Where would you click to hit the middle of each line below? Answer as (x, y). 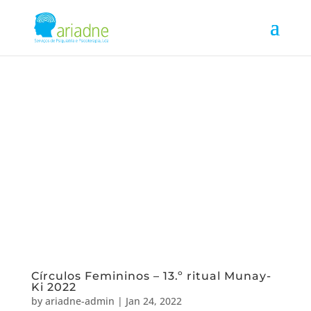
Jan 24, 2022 (153, 301)
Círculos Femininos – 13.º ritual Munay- (151, 276)
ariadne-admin (79, 301)
